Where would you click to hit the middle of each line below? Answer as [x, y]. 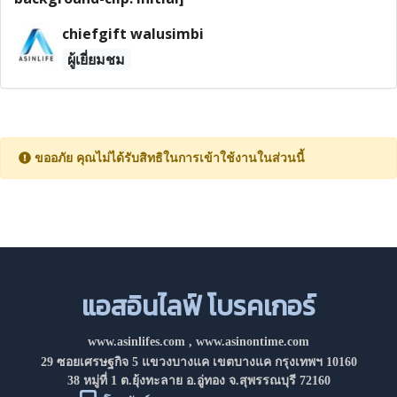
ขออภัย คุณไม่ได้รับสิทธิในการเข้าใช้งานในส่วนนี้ [168, 158]
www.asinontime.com [253, 342]
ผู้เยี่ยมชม [97, 59]
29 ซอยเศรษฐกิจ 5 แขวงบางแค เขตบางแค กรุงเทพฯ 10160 [198, 362]
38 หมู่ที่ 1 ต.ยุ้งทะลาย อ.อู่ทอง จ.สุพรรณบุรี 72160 [198, 381]
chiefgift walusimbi [132, 34]
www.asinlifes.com [136, 342]
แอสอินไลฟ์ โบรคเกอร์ [198, 306]
